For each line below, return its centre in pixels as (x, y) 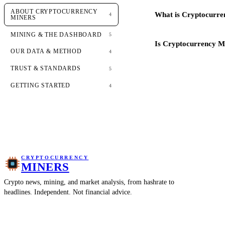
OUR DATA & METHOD (46, 51)
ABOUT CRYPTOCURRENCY (54, 11)
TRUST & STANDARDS (46, 69)
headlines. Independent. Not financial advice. (68, 192)
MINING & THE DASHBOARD (56, 34)
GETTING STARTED (41, 85)
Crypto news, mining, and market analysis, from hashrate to (89, 182)
